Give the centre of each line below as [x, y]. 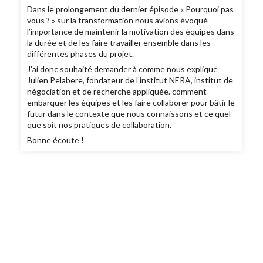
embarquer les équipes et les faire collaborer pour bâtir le [131, 103]
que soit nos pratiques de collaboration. [100, 125]
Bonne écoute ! [57, 140]
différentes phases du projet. [82, 54]
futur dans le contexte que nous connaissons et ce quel [129, 114]
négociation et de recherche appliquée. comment [117, 92]
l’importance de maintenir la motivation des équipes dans [131, 32]
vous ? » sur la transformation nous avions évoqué [118, 21]
